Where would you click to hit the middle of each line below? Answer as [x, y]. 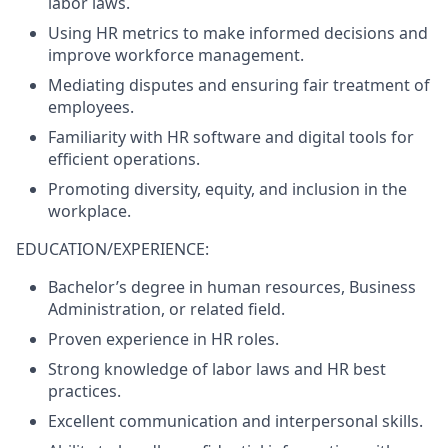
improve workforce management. [176, 55]
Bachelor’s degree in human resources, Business [232, 287]
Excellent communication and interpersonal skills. [235, 421]
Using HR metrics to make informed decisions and [238, 33]
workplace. [89, 211]
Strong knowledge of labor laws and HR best [217, 369]
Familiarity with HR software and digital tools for [231, 137]
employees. [91, 107]
